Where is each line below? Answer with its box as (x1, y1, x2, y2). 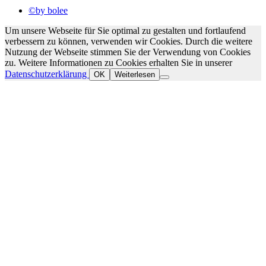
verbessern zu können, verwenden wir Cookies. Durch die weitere (5, 36, 252, 46)
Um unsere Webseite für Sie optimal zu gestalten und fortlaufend (5, 26, 246, 36)
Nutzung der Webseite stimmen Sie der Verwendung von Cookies (5, 47, 251, 57)
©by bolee (28, 5, 68, 15)
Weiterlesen (115, 70, 155, 79)
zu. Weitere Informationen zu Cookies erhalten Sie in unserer (5, 58, 232, 68)
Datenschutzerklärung (5, 69, 89, 79)
